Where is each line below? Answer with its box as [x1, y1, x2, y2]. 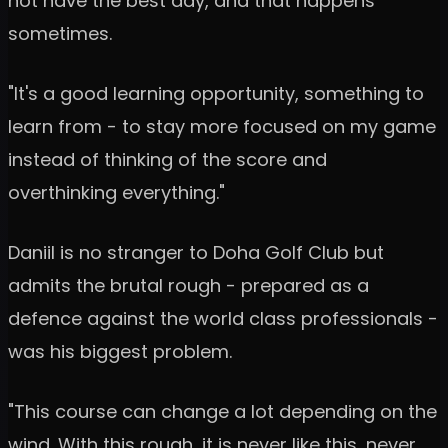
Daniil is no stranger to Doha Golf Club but [8, 240, 384, 266]
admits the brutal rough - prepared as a [8, 273, 369, 299]
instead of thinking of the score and [8, 147, 327, 173]
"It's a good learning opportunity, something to [8, 81, 424, 107]
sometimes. [8, 21, 112, 47]
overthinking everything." [8, 180, 225, 206]
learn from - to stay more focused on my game [8, 114, 436, 140]
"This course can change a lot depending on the [8, 399, 437, 425]
